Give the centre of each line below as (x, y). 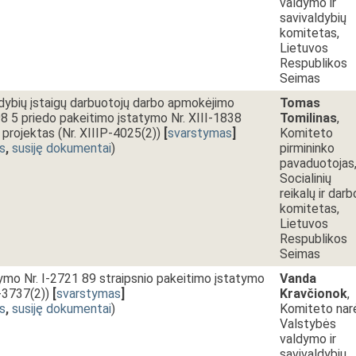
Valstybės (308, 324)
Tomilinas (308, 118)
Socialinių (306, 178)
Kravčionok (313, 294)
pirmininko (307, 148)
